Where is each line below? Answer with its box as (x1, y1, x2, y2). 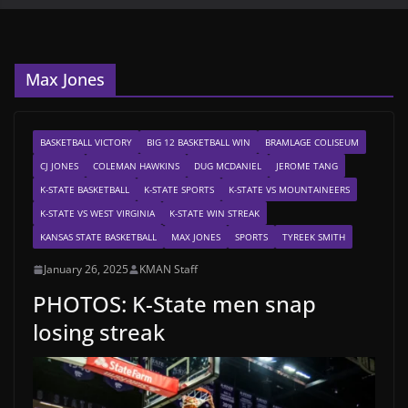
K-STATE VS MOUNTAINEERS (229, 183, 350, 197)
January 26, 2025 (44, 261, 128, 278)
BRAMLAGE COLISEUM (265, 136, 359, 149)
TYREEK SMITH (282, 230, 345, 244)
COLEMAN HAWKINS (93, 159, 179, 173)
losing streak (33, 317, 165, 348)
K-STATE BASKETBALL (40, 183, 129, 197)
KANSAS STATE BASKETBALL (40, 230, 157, 244)
